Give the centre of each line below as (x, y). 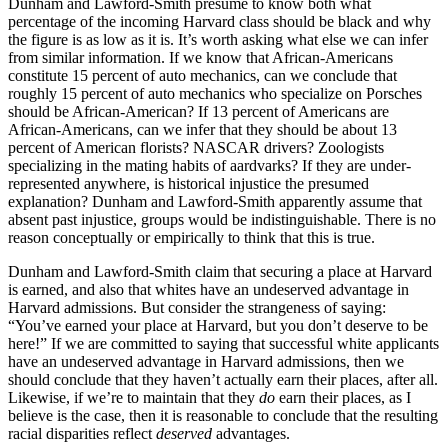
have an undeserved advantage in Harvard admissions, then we (206, 362)
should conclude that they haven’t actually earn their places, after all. (223, 380)
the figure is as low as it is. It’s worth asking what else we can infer (218, 40)
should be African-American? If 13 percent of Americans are (198, 112)
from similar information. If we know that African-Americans (200, 58)
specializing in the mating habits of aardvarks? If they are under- (209, 166)
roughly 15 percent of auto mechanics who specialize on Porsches (215, 94)
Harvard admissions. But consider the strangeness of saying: (197, 308)
